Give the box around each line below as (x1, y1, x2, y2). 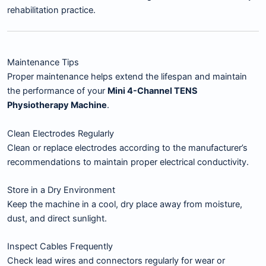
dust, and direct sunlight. (7, 213, 107, 224)
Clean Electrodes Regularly (7, 128, 114, 139)
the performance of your (7, 85, 107, 97)
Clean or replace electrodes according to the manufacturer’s (7, 142, 248, 153)
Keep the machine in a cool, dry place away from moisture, (7, 199, 242, 210)
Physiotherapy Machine (7, 100, 107, 111)
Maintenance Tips (7, 57, 79, 68)
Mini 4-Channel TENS (107, 85, 198, 97)
